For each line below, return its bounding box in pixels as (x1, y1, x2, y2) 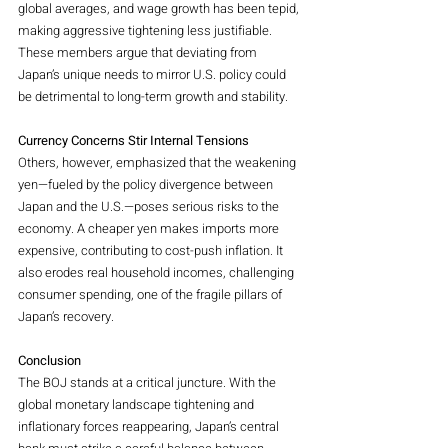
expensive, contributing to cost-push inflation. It (18, 240, 286, 260)
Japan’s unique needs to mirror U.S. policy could (18, 64, 289, 84)
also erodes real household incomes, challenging (18, 262, 297, 282)
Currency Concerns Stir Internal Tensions (18, 130, 249, 150)
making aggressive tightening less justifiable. (18, 20, 275, 40)
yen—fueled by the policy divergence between (18, 174, 276, 194)
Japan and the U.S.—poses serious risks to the (18, 196, 282, 216)
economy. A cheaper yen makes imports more (18, 218, 282, 238)
